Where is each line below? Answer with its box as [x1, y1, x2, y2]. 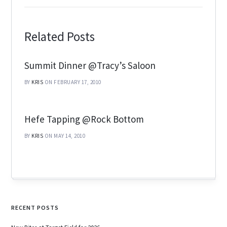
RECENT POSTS [11, 204, 59, 212]
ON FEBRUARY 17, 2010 [44, 79, 101, 86]
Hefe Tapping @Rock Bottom [24, 113, 144, 126]
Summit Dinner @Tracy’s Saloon [24, 59, 156, 72]
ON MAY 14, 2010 [44, 132, 86, 140]
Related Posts [24, 28, 95, 45]
